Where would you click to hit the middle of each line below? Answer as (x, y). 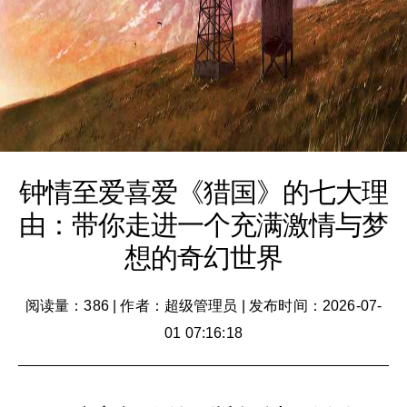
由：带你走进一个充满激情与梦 (203, 225)
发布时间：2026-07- (316, 306)
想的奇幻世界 (203, 258)
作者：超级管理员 (179, 306)
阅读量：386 (67, 306)
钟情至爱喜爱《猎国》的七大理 (203, 192)
